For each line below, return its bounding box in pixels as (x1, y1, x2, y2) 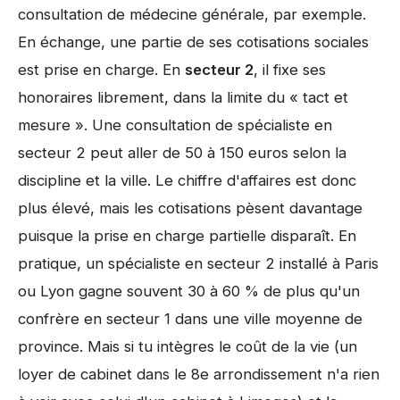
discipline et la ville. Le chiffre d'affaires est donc (18, 171, 356, 189)
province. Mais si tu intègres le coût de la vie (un (18, 337, 357, 355)
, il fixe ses (254, 60, 326, 79)
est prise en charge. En (18, 60, 185, 79)
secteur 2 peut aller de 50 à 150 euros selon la (18, 143, 346, 162)
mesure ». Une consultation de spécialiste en (18, 115, 332, 134)
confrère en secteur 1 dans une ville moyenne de (18, 309, 362, 328)
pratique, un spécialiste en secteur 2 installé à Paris (18, 254, 379, 272)
